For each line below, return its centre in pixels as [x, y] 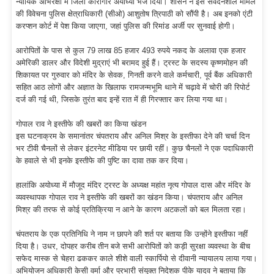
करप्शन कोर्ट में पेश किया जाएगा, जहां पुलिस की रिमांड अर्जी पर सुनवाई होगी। [126, 26]
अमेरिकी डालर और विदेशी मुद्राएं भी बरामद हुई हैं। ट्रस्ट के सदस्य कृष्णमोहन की [132, 63]
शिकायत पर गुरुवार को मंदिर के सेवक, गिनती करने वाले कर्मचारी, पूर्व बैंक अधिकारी [134, 75]
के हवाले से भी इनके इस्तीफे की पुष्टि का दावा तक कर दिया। [102, 161]
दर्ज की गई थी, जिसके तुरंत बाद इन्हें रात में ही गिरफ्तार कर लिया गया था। [122, 100]
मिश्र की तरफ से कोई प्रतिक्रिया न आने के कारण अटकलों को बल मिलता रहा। [131, 210]
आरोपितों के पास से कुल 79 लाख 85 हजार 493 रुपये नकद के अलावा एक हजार [131, 51]
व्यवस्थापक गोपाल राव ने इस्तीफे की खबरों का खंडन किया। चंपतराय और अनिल [129, 198]
